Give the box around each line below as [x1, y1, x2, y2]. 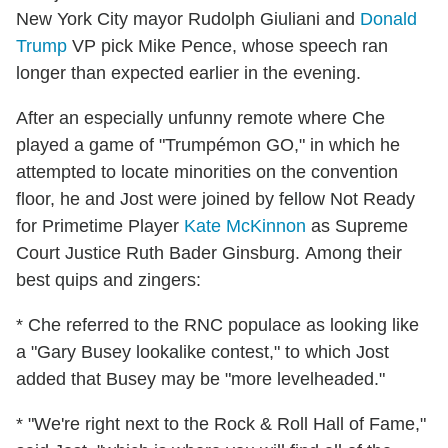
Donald [360, 9, 417, 30]
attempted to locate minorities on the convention [16, 162, 398, 183]
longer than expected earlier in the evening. [16, 63, 361, 84]
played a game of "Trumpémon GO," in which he [16, 135, 400, 156]
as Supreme [306, 216, 408, 237]
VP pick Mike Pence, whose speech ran [67, 36, 388, 57]
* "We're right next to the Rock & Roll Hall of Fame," [16, 414, 426, 435]
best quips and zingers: [16, 270, 201, 291]
